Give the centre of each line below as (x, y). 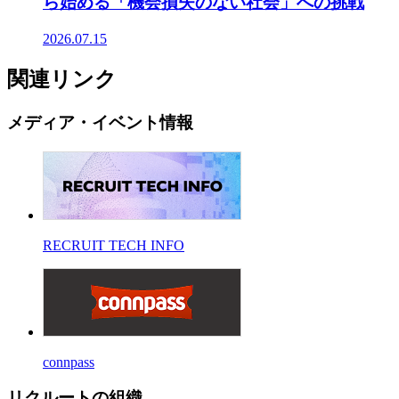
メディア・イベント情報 (100, 122)
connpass (69, 362)
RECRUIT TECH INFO (114, 245)
